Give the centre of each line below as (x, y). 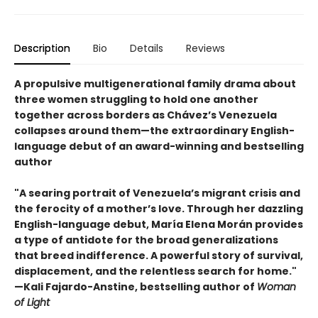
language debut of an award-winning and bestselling (159, 146)
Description (42, 48)
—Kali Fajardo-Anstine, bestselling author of (136, 286)
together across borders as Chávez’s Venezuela (146, 115)
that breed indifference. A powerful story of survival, (159, 255)
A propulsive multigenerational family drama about (155, 83)
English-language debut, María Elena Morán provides (159, 224)
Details (147, 48)
